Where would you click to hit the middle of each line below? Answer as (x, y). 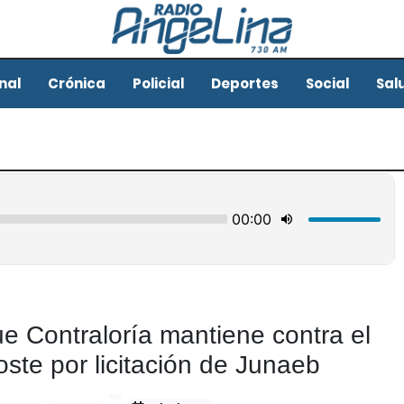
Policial (158, 83)
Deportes (244, 83)
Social (327, 83)
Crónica (76, 83)
